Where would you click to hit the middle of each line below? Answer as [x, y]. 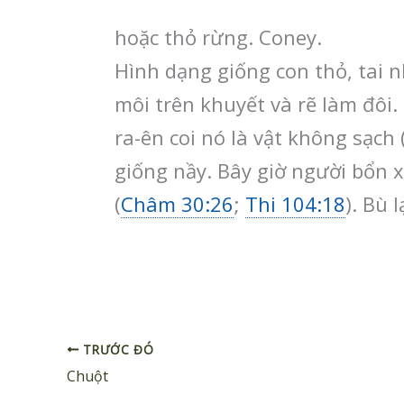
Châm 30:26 [177, 204]
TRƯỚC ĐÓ [116, 349]
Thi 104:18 [295, 204]
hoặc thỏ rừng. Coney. [218, 37]
